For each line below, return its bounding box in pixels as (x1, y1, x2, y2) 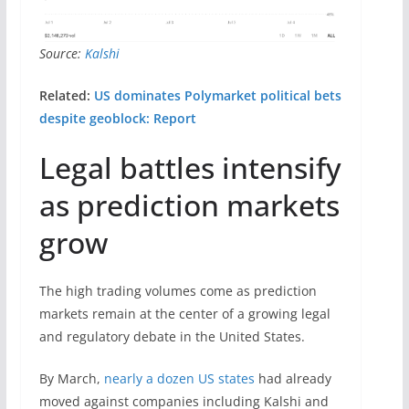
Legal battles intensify (38, 148, 341, 188)
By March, (38, 370, 104, 388)
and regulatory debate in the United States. (38, 328, 305, 346)
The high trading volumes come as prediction (38, 282, 317, 300)
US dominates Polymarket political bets (93, 87, 341, 105)
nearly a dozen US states (103, 370, 255, 388)
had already (254, 370, 331, 388)
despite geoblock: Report (38, 110, 196, 128)
